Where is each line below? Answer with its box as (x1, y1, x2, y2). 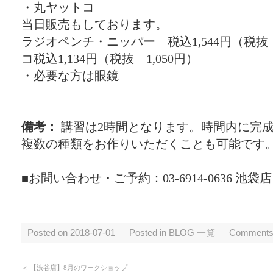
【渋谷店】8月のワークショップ (30, 264, 127, 271)
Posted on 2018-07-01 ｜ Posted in (27, 227, 169, 238)
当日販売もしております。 (21, 18, 168, 31)
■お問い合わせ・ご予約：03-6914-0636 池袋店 (21, 171, 272, 185)
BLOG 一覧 (169, 227, 215, 238)
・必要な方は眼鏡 (21, 69, 119, 82)
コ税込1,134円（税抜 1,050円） (21, 52, 198, 65)
